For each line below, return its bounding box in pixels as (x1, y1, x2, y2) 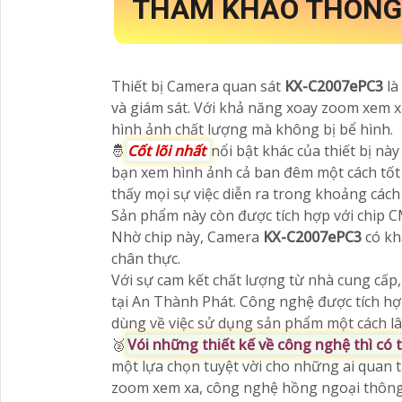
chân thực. (111, 249, 180, 269)
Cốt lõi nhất (127, 141, 209, 162)
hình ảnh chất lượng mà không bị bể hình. (111, 119, 393, 140)
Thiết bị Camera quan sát (111, 76, 284, 97)
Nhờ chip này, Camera (111, 227, 263, 248)
